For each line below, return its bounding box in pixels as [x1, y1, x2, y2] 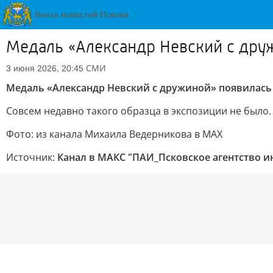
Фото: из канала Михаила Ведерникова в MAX [6, 127, 222, 141]
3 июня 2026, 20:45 [6, 63, 83, 73]
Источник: [6, 151, 57, 164]
